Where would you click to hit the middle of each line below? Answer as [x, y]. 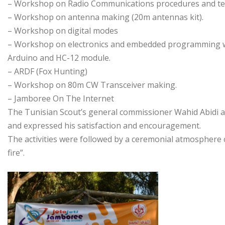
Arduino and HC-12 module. [59, 58]
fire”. [16, 152]
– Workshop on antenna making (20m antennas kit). [105, 17]
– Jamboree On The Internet [61, 98]
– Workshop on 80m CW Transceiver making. [92, 85]
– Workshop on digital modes [63, 30]
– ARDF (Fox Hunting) [47, 71]
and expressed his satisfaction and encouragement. [104, 125]
